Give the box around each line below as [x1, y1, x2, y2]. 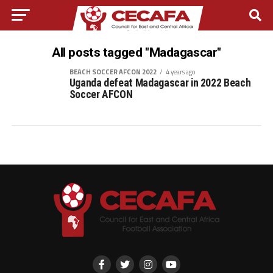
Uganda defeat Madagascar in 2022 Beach [69, 77, 251, 89]
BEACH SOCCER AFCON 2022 [69, 66, 157, 77]
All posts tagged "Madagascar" [52, 45, 221, 60]
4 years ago [165, 66, 195, 77]
